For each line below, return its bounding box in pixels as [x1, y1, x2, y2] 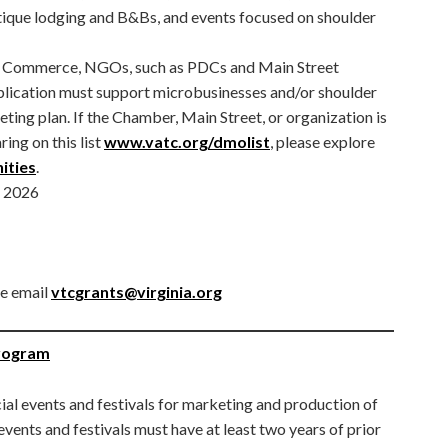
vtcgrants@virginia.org [51, 281, 222, 301]
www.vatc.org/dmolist [104, 131, 270, 151]
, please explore [270, 131, 375, 151]
